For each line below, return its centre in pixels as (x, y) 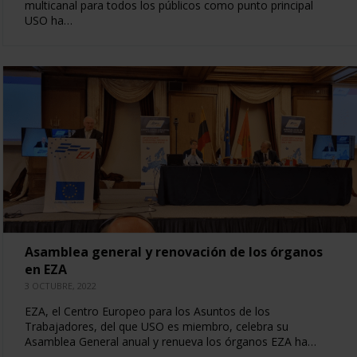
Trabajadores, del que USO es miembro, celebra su (156, 326)
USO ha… (48, 20)
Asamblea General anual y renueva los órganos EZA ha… (170, 341)
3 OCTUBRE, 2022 (60, 285)
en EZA (45, 269)
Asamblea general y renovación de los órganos (173, 251)
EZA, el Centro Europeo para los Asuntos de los (147, 311)
